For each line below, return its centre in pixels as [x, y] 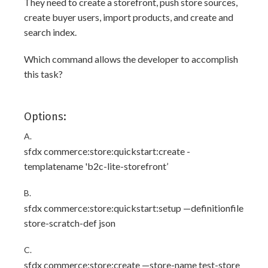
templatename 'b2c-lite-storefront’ [96, 166]
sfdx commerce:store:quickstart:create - [107, 151]
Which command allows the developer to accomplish [131, 59]
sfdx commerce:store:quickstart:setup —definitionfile [134, 208]
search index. [50, 32]
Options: [45, 117]
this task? [43, 74]
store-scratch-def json [70, 223]
